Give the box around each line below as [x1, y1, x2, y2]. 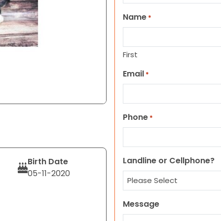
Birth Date [27, 156, 68, 167]
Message [123, 198, 159, 210]
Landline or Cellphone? [123, 155, 215, 166]
